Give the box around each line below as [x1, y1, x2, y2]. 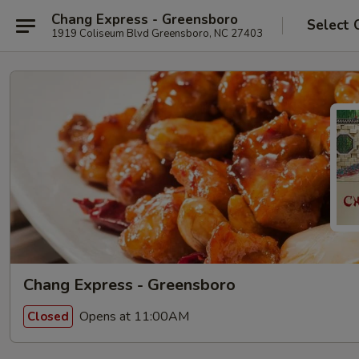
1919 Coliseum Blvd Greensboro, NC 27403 [51, 26, 263, 41]
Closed [27, 308, 69, 325]
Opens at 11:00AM [76, 307, 189, 325]
